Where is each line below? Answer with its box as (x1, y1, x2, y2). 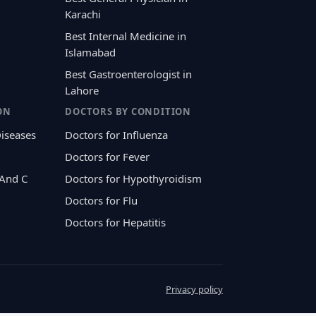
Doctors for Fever (65, 150, 150, 164)
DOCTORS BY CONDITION (65, 105, 191, 119)
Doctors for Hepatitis (65, 215, 166, 230)
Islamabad (65, 45, 116, 60)
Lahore (65, 83, 99, 98)
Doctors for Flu (65, 193, 138, 208)
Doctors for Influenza (65, 128, 169, 142)
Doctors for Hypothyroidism (65, 171, 202, 186)
